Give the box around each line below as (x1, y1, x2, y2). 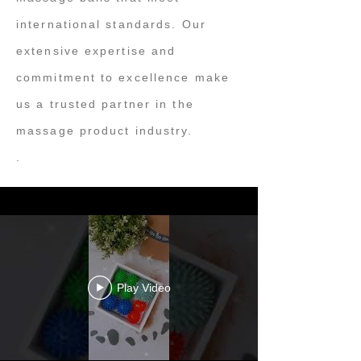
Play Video (116, 281, 171, 294)
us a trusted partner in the (16, 98, 194, 110)
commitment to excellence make (16, 71, 230, 84)
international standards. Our (16, 18, 206, 31)
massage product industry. (16, 124, 193, 137)
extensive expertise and (16, 44, 176, 57)
